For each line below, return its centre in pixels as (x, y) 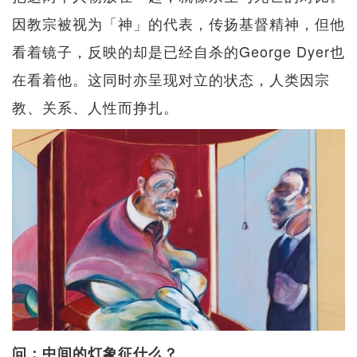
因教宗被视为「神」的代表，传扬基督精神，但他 (178, 23)
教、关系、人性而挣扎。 (95, 106)
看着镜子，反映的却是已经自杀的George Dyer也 (178, 51)
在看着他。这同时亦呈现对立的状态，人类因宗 (171, 78)
